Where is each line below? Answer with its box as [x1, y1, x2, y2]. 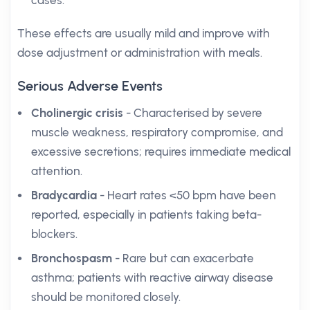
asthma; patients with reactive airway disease [31, 271, 273, 284]
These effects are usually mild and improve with [17, 26, 270, 40]
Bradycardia [31, 188, 97, 202]
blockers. [31, 227, 77, 241]
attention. [31, 164, 82, 178]
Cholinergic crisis [31, 106, 123, 120]
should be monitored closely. [31, 290, 181, 304]
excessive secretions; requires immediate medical [31, 145, 291, 158]
